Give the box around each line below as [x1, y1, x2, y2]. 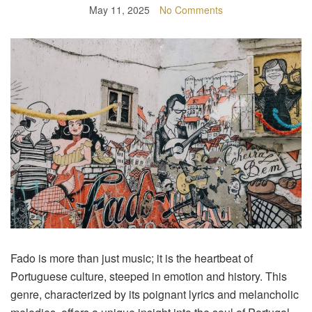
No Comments [159, 2, 223, 17]
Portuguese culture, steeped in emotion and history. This [10, 268, 287, 285]
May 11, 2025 [89, 2, 150, 17]
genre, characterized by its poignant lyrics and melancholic [10, 286, 299, 303]
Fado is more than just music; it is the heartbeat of [10, 250, 253, 267]
